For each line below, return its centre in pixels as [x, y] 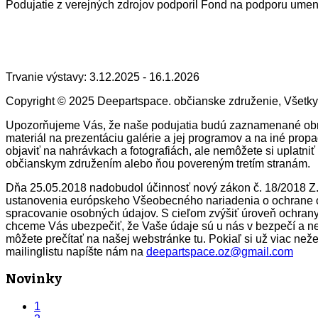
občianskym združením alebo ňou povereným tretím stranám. [158, 163]
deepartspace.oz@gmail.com [220, 251]
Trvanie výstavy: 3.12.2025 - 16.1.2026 [103, 77]
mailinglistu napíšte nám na [76, 251]
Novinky [34, 279]
